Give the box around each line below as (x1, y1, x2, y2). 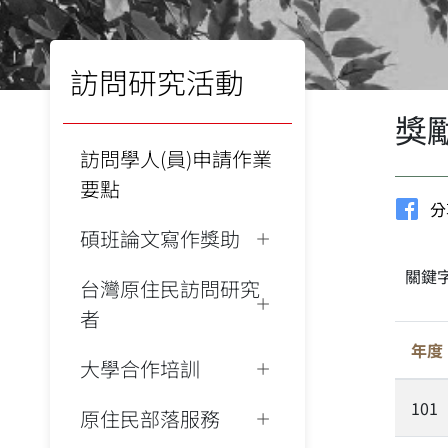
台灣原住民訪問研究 (80, 274, 260, 303)
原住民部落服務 (80, 404, 220, 433)
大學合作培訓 (80, 354, 200, 383)
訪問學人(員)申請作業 (80, 144, 272, 173)
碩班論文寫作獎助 (80, 224, 240, 253)
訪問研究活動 (70, 61, 244, 102)
